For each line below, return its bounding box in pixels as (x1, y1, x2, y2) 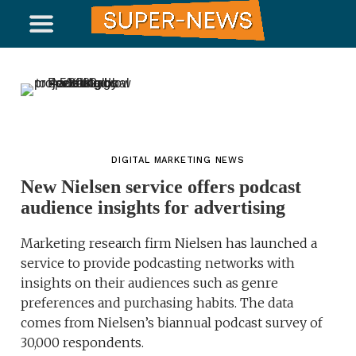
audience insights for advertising (21, 197, 286, 218)
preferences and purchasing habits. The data (21, 295, 294, 311)
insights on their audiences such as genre (21, 275, 279, 291)
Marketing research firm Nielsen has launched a (21, 235, 318, 251)
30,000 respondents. (21, 335, 145, 350)
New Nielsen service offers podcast (21, 176, 302, 197)
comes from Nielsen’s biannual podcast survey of (21, 315, 323, 331)
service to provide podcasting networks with (21, 255, 296, 271)
